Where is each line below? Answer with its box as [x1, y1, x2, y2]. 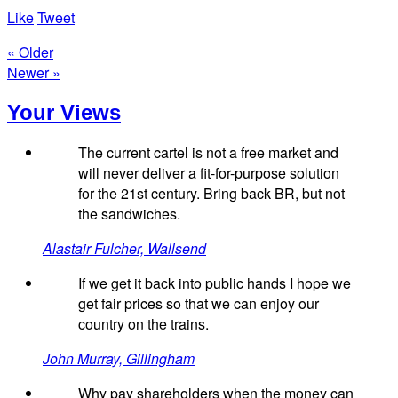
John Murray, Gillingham [43, 348, 195, 370]
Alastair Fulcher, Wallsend [43, 238, 206, 259]
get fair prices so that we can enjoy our [78, 293, 319, 314]
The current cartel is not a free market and [78, 142, 338, 163]
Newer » [7, 61, 60, 83]
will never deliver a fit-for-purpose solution [78, 163, 339, 184]
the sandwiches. [78, 203, 180, 225]
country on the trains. [78, 314, 209, 335]
